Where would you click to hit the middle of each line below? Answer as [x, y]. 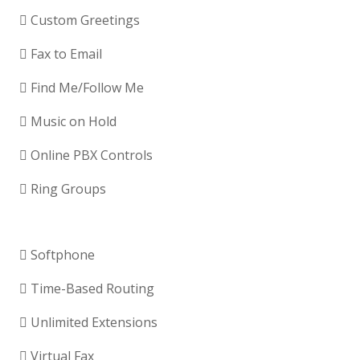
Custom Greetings [84, 20]
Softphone [61, 255]
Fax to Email [65, 54]
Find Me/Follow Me [86, 88]
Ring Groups [67, 189]
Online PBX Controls [90, 155]
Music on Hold [72, 122]
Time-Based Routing [91, 289]
